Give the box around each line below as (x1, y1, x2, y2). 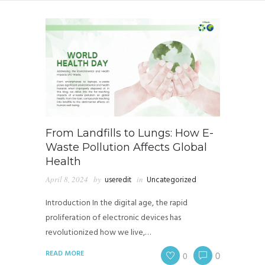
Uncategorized (146, 173, 196, 186)
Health (45, 154, 81, 168)
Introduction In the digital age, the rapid (45, 196, 188, 210)
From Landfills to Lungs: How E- (45, 126, 214, 140)
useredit (104, 173, 131, 186)
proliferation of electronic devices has (45, 211, 181, 225)
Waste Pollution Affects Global (45, 140, 207, 154)
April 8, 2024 (45, 173, 88, 185)
